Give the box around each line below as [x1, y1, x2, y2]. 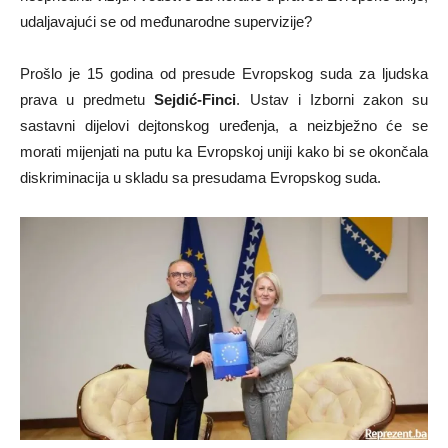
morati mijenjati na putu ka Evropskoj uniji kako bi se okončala [20, 142, 428, 160]
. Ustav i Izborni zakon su [236, 90, 428, 108]
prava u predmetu [20, 90, 155, 108]
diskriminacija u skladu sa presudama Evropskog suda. [20, 168, 381, 186]
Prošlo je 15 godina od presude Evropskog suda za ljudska [20, 64, 428, 82]
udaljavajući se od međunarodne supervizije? [20, 12, 312, 30]
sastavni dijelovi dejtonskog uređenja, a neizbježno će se [20, 116, 428, 134]
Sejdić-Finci [154, 90, 237, 108]
